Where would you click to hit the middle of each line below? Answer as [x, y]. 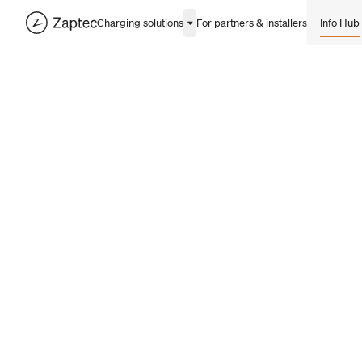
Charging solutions [140, 23]
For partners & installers [251, 23]
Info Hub [339, 23]
